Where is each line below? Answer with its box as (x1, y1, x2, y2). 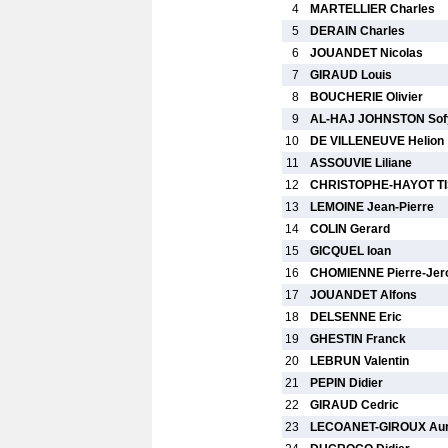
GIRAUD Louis (310, 68, 392, 82)
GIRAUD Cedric (310, 398, 399, 412)
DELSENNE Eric (310, 310, 402, 324)
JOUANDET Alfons (310, 288, 417, 302)
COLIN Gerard (310, 222, 390, 236)
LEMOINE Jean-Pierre (310, 200, 434, 214)
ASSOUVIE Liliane (310, 156, 412, 170)
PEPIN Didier (310, 376, 383, 390)
